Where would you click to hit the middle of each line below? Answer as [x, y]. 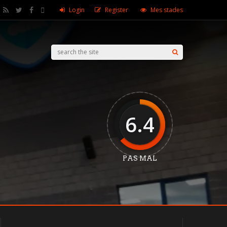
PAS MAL [140, 158]
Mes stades [167, 10]
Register [117, 10]
